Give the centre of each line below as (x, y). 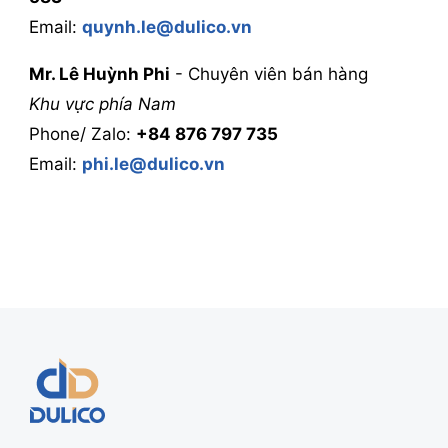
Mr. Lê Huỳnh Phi (99, 74)
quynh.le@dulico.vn (166, 27)
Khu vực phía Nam (102, 104)
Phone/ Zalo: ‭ (82, 134)
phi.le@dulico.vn (153, 164)
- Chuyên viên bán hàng (268, 74)
